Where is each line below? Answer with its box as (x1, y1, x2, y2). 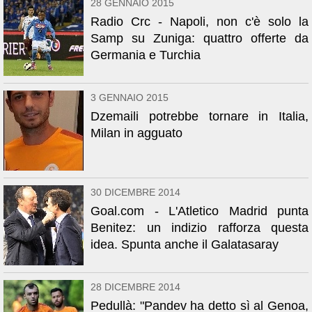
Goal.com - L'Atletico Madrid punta (91, 204, 309, 218)
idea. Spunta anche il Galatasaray (91, 237, 279, 251)
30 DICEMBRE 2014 (91, 187, 180, 198)
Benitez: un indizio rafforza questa (91, 221, 309, 235)
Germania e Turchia (91, 48, 201, 62)
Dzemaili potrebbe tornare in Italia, (91, 109, 309, 123)
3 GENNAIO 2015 (91, 92, 169, 103)
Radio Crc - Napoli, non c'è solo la (91, 15, 309, 29)
